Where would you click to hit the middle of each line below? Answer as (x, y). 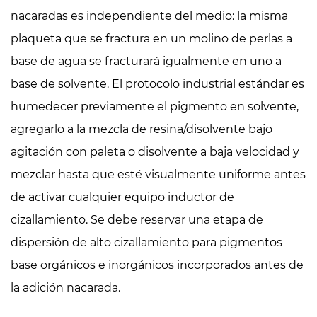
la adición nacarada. (65, 287)
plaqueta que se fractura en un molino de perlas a (151, 38)
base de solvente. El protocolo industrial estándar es (157, 83)
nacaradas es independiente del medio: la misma (149, 16)
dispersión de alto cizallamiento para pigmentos (146, 242)
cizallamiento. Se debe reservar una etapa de (137, 219)
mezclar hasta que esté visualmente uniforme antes (158, 174)
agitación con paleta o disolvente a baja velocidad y (155, 151)
